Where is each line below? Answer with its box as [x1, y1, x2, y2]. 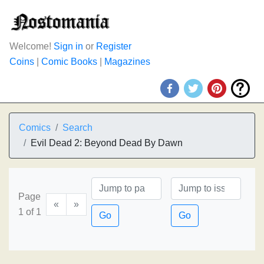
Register [96, 41, 131, 51]
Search [62, 123, 93, 133]
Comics [19, 123, 51, 133]
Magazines [104, 57, 150, 67]
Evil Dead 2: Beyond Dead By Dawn [31, 138, 183, 148]
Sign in [54, 41, 83, 51]
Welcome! [9, 41, 54, 51]
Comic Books [41, 57, 97, 67]
